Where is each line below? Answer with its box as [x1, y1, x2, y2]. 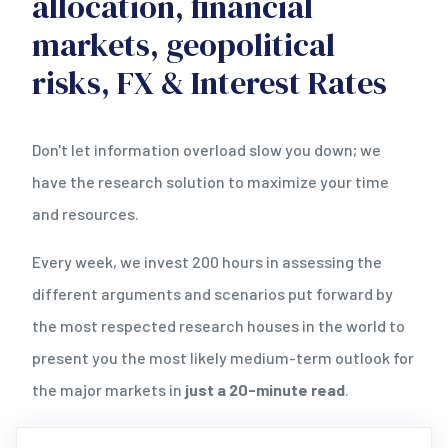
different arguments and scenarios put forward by [32, 283, 393, 303]
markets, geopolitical [32, 22, 335, 67]
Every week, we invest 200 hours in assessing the [32, 251, 382, 271]
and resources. [32, 203, 139, 223]
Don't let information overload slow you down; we [32, 139, 381, 159]
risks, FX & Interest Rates [32, 60, 387, 105]
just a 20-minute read [185, 379, 345, 399]
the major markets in [32, 379, 185, 399]
